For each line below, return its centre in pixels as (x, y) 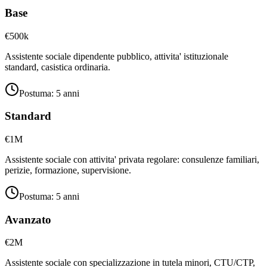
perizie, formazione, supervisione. (68, 170)
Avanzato (28, 219)
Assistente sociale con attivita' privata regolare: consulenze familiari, (132, 160)
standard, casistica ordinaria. (58, 67)
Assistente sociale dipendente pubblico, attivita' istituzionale (117, 56)
